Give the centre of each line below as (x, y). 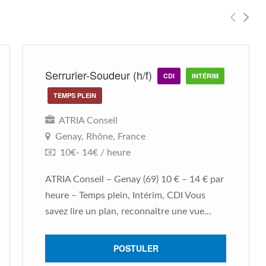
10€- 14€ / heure (94, 153)
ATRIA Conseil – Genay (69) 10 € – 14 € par (134, 179)
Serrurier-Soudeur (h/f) (100, 75)
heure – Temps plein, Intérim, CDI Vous (125, 195)
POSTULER (136, 248)
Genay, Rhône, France (100, 137)
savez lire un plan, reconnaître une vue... (128, 211)
